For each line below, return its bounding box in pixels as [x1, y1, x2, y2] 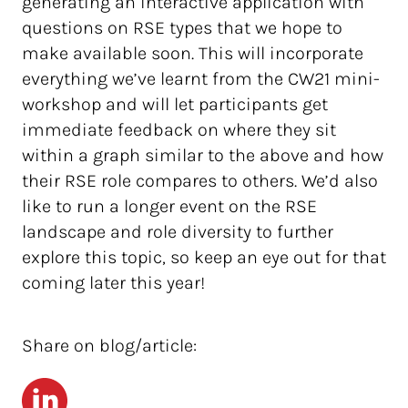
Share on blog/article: [22, 335, 197, 356]
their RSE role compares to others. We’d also [22, 170, 378, 191]
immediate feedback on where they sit [22, 119, 336, 140]
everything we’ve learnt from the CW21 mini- [22, 68, 380, 89]
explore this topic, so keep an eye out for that [22, 247, 386, 268]
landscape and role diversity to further [22, 221, 333, 242]
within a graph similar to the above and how [22, 145, 383, 166]
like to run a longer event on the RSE [22, 196, 317, 217]
